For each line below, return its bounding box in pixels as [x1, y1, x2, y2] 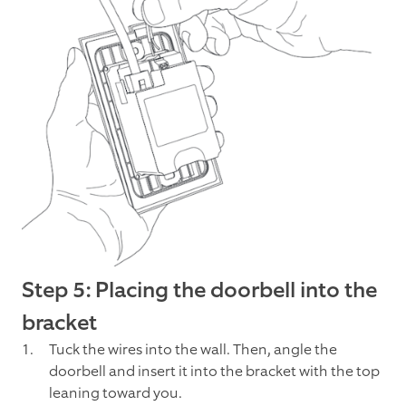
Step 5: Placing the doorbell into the [22, 275, 377, 305]
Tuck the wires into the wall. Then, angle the [49, 340, 337, 360]
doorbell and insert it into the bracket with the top [49, 362, 380, 382]
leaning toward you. [49, 383, 182, 403]
